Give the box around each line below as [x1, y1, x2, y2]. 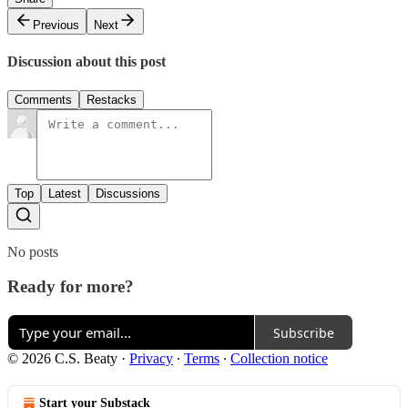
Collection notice [230, 351, 328, 367]
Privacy [129, 351, 173, 367]
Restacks [87, 92, 137, 107]
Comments [15, 92, 72, 107]
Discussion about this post [7, 54, 166, 70]
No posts [7, 243, 58, 260]
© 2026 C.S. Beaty [7, 351, 117, 367]
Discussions [96, 186, 160, 200]
